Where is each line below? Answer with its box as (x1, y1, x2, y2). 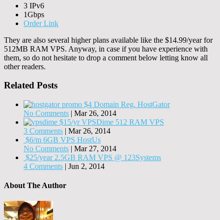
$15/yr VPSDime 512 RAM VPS (59, 118, 164, 127)
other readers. (4, 62, 46, 71)
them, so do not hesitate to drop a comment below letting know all (4, 53, 208, 62)
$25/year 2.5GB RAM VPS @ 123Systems (26, 153, 161, 162)
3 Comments (24, 127, 63, 136)
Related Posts (4, 80, 57, 91)
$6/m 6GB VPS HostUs (26, 136, 101, 144)
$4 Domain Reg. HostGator (84, 100, 170, 109)
